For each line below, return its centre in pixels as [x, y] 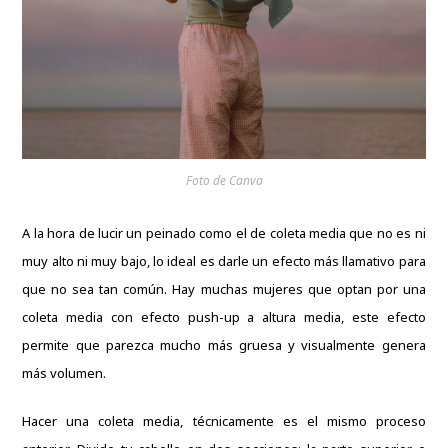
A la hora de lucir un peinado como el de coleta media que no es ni [224, 233]
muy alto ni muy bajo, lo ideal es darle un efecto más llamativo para [224, 261]
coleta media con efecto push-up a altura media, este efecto [224, 317]
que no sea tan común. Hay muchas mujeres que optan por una [224, 289]
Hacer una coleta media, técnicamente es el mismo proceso [224, 421]
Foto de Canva [224, 181]
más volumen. [66, 373]
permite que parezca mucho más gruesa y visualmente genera [224, 345]
